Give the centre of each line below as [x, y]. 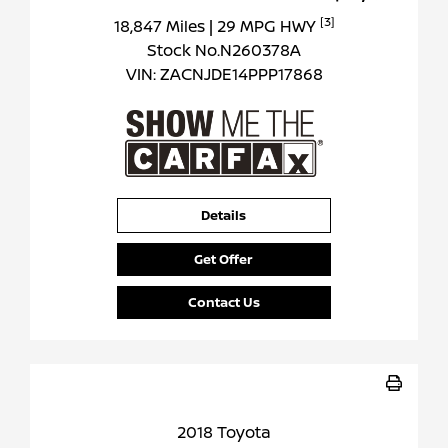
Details [224, 215]
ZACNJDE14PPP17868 [241, 74]
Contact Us [223, 302]
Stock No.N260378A [224, 50]
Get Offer [224, 259]
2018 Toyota [224, 432]
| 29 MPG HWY [264, 26]
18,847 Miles [161, 26]
